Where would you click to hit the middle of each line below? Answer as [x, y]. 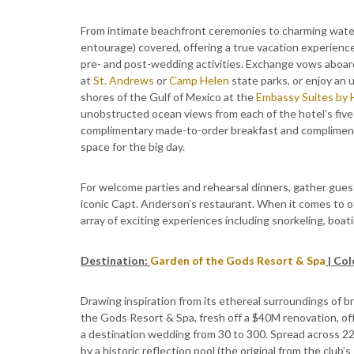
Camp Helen [199, 80]
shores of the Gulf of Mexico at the [168, 97]
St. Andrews [124, 80]
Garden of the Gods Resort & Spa [238, 260]
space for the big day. [133, 147]
